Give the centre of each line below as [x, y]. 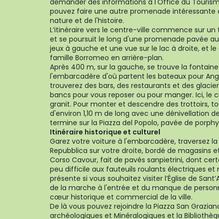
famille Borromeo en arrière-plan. [107, 58]
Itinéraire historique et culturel [105, 132]
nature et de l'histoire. [87, 21]
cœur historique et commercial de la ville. [121, 197]
